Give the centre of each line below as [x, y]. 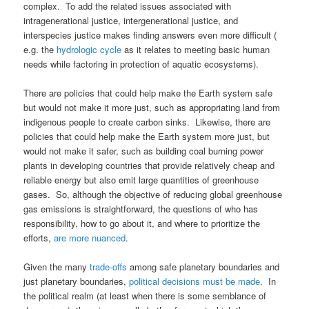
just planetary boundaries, [77, 281]
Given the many [57, 266]
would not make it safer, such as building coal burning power [144, 150]
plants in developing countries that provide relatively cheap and [149, 165]
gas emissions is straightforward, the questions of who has [141, 208]
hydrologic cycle [89, 49]
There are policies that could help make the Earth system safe [148, 92]
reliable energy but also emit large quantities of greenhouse [141, 179]
